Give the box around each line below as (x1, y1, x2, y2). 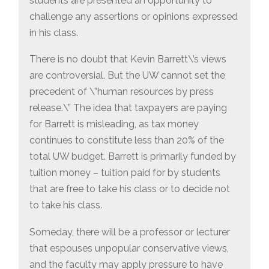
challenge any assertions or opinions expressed (29, 10, 238, 22)
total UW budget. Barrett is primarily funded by (29, 151, 236, 163)
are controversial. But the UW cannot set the (29, 70, 225, 82)
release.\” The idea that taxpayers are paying (29, 102, 227, 114)
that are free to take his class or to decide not (29, 183, 230, 195)
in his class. (29, 26, 78, 38)
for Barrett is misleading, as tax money (29, 118, 199, 130)
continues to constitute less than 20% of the (29, 134, 224, 147)
